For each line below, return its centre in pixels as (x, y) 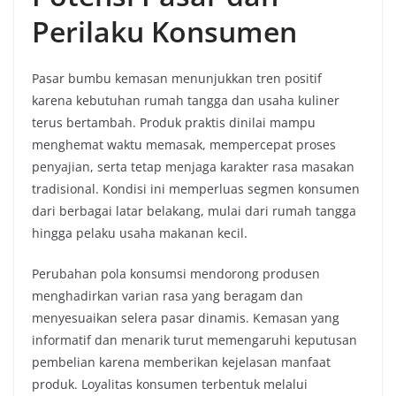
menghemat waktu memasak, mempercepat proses (184, 145)
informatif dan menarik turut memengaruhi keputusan (194, 340)
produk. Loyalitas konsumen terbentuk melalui (170, 384)
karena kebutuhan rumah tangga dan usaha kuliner (186, 100)
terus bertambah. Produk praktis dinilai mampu (174, 122)
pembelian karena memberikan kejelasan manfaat (181, 362)
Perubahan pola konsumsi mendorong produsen (176, 274)
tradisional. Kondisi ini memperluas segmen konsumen (196, 189)
